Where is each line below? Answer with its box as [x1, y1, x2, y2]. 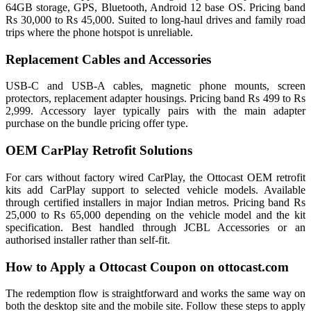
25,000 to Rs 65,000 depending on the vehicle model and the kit [6, 208, 305, 221]
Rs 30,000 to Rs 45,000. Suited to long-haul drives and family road [6, 13, 305, 26]
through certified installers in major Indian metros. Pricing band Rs [6, 196, 305, 208]
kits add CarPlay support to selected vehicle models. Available [6, 183, 305, 196]
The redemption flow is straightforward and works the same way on [6, 287, 305, 300]
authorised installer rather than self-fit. [6, 233, 170, 246]
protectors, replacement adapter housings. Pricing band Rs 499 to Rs [6, 92, 305, 105]
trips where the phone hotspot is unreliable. [6, 26, 193, 38]
